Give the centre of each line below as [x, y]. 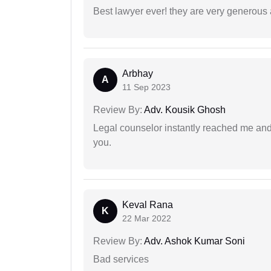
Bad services [121, 260]
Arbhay [138, 74]
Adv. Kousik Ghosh [184, 110]
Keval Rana [148, 205]
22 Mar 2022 [147, 219]
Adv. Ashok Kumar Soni [194, 241]
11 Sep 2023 [146, 87]
